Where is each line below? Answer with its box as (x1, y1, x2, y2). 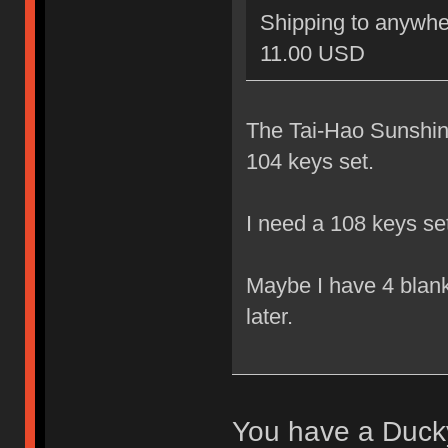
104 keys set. (245, 148, 374, 174)
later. (245, 303, 293, 329)
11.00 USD (259, 40, 365, 66)
